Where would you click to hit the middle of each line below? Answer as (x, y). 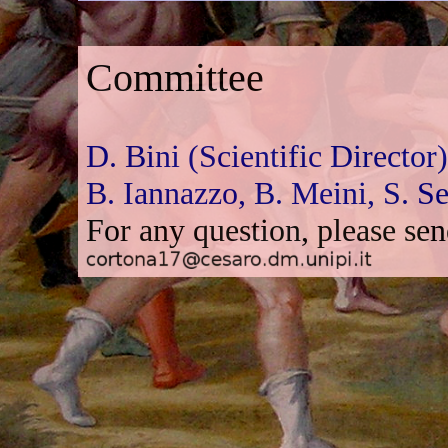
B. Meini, (319, 192)
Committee (175, 77)
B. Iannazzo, (170, 192)
